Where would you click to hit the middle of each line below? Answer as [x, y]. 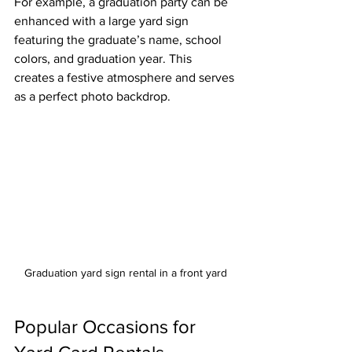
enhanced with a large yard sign [103, 21]
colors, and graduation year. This [104, 59]
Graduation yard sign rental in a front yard [126, 272]
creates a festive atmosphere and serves [126, 77]
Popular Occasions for [107, 326]
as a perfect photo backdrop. [92, 96]
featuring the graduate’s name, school [119, 40]
